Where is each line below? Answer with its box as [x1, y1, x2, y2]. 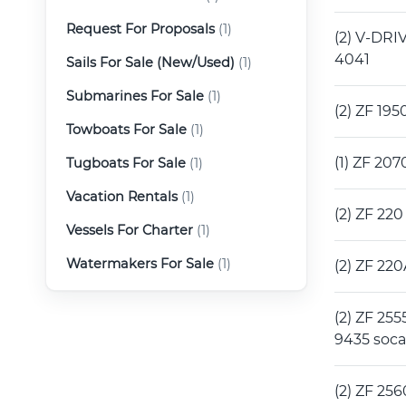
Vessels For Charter [66, 221, 193, 238]
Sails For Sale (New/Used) [66, 53, 235, 71]
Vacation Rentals [66, 188, 178, 205]
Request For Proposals [66, 20, 215, 37]
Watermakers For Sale [66, 255, 214, 272]
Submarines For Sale [66, 87, 204, 104]
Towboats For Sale [66, 121, 187, 138]
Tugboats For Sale [66, 154, 186, 171]
